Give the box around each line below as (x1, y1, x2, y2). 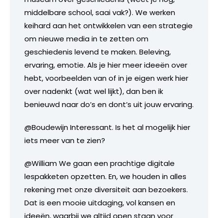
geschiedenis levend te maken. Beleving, (24, 46, 171, 57)
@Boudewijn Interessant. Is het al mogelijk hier (24, 122, 190, 132)
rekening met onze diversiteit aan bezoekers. (24, 184, 188, 195)
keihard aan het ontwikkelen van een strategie (24, 20, 193, 31)
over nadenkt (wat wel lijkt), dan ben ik (24, 86, 163, 96)
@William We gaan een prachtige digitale (24, 158, 175, 168)
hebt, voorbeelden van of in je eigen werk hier (24, 73, 188, 83)
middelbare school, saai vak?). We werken (24, 7, 175, 18)
